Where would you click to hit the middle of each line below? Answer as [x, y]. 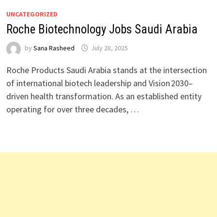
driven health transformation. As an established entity [104, 96]
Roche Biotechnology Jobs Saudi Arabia [102, 29]
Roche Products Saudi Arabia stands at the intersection [106, 70]
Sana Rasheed [54, 48]
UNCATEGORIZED [32, 14]
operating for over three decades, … [72, 109]
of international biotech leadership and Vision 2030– [99, 83]
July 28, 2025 [109, 48]
